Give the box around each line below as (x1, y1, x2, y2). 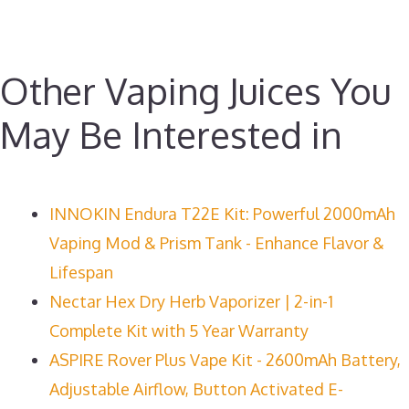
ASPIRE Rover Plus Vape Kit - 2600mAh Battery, (49, 349, 401, 370)
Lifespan (49, 261, 113, 282)
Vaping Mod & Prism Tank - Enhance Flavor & (49, 232, 384, 253)
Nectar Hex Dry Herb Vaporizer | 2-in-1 (49, 290, 333, 311)
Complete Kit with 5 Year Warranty (49, 320, 309, 341)
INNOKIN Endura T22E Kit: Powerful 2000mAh (49, 203, 395, 224)
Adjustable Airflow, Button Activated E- (49, 378, 343, 399)
